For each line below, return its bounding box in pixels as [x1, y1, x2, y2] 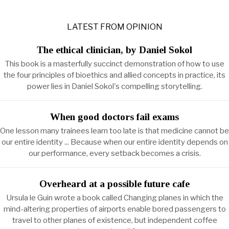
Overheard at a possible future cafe [39, 178, 190, 189]
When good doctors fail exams [50, 111, 179, 122]
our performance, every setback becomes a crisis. [28, 149, 201, 158]
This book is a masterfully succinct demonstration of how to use [5, 59, 224, 68]
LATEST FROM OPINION [66, 22, 163, 32]
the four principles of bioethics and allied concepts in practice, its [4, 71, 225, 80]
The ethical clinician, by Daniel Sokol [37, 44, 192, 55]
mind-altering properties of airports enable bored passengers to [3, 204, 226, 214]
